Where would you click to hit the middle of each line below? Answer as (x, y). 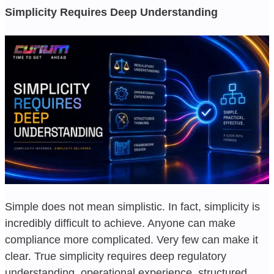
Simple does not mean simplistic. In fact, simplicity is (132, 206)
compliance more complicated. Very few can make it (131, 239)
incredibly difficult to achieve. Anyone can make (120, 223)
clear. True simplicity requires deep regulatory (116, 256)
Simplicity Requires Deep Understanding (111, 12)
